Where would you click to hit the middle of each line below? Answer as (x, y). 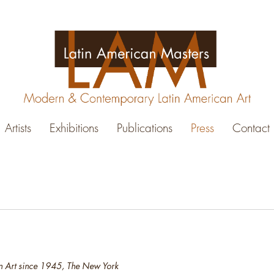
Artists (18, 128)
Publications (144, 128)
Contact (251, 128)
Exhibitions (74, 128)
